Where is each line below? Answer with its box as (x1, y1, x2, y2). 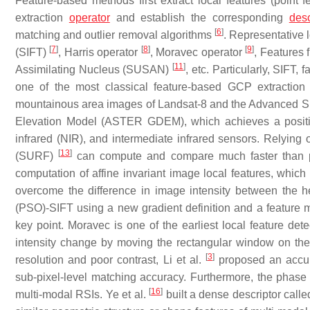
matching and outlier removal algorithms (15, 29, 215, 41)
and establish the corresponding (109, 12, 289, 24)
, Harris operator (58, 46, 141, 58)
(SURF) (15, 150, 59, 162)
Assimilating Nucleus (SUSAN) (15, 64, 173, 75)
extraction (15, 12, 69, 24)
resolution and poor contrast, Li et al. (15, 254, 206, 266)
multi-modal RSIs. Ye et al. (15, 289, 149, 300)
